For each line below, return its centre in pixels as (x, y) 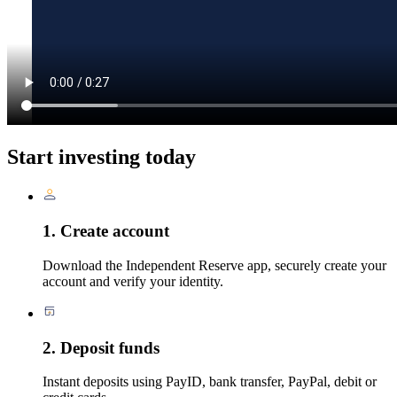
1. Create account (106, 231)
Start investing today (101, 157)
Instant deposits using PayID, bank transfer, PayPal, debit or (210, 382)
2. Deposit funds (101, 347)
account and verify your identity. (133, 281)
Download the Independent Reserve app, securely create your (214, 265)
